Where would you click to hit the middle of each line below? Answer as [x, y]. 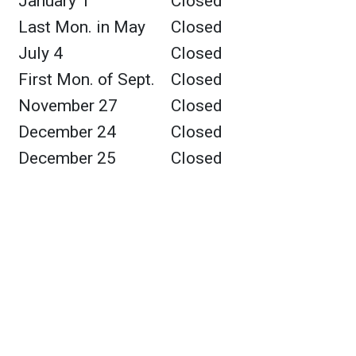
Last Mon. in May [82, 27]
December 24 [67, 132]
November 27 [68, 106]
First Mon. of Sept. [87, 79]
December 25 [67, 158]
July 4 [41, 53]
